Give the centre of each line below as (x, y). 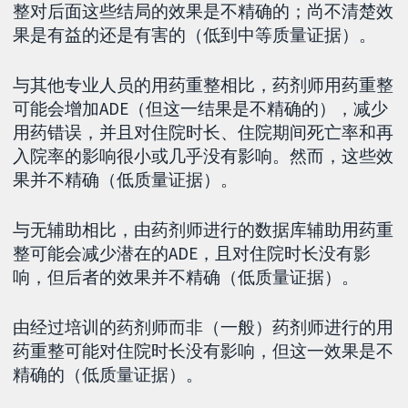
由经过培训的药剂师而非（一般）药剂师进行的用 (204, 326)
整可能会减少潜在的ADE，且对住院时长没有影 (192, 253)
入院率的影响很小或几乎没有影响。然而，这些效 (204, 155)
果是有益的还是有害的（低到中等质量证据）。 (195, 35)
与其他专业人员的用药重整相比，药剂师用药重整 (204, 84)
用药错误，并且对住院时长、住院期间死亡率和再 (204, 132)
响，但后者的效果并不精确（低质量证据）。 (186, 276)
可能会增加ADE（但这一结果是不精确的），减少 (201, 108)
